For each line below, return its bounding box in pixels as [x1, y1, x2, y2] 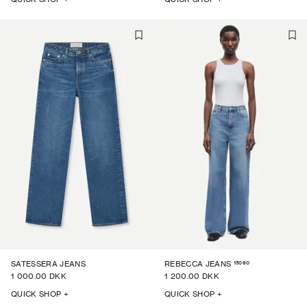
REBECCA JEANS [164, 259, 232, 269]
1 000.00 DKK [11, 271, 66, 281]
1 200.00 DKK [164, 271, 219, 281]
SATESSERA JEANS [11, 259, 86, 269]
